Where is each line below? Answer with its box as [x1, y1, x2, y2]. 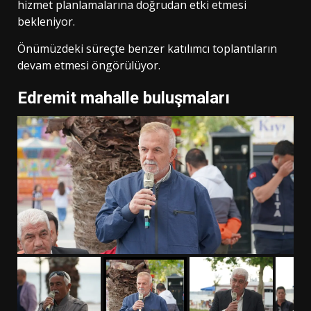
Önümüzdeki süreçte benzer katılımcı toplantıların [17, 41, 277, 57]
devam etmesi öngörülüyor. [17, 58, 160, 74]
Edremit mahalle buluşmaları [17, 88, 230, 108]
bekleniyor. [17, 14, 75, 30]
